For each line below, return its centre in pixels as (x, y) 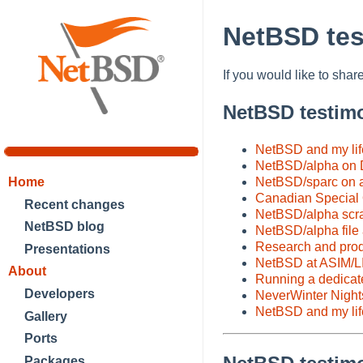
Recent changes (75, 204)
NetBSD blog (64, 227)
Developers (60, 293)
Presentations (67, 249)
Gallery (46, 316)
